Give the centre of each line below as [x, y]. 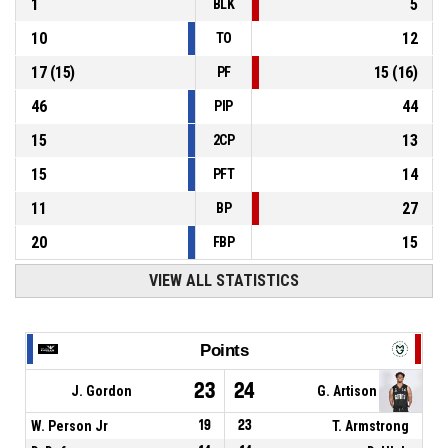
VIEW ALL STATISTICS [223, 281]
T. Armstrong [371, 425]
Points [224, 350]
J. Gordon [101, 390]
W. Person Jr [69, 425]
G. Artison [347, 390]
